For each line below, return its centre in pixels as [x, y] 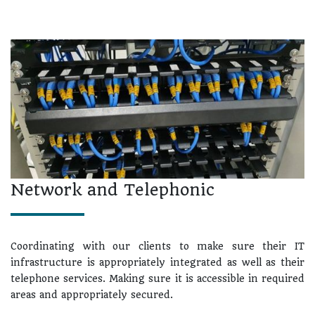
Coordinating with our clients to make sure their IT [157, 246]
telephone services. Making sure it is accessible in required [157, 278]
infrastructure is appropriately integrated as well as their [157, 262]
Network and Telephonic [112, 189]
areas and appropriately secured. [92, 294]
